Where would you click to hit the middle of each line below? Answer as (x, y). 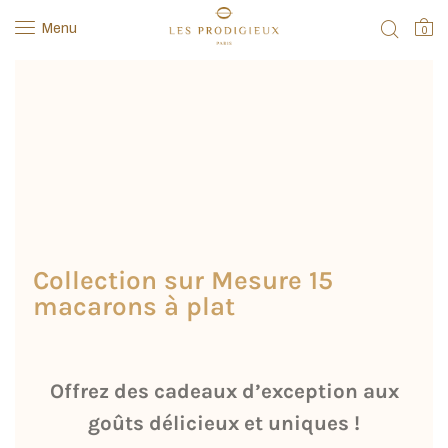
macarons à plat (134, 306)
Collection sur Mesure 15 (183, 280)
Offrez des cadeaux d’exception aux (224, 391)
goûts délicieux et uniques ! (224, 423)
